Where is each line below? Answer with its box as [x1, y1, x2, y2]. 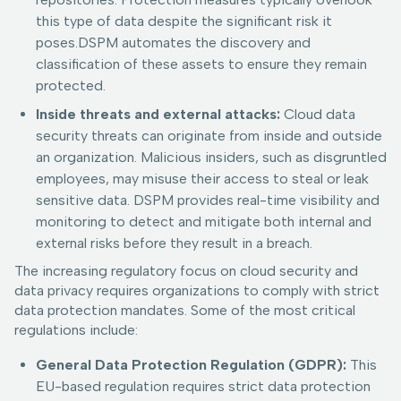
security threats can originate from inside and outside [36, 127, 382, 145]
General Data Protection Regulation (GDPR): [36, 356, 346, 374]
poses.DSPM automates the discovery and [36, 34, 311, 52]
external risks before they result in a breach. [36, 235, 312, 252]
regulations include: [14, 321, 138, 339]
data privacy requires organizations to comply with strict [14, 282, 380, 300]
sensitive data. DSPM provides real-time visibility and [36, 192, 380, 209]
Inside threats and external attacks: [36, 106, 280, 124]
